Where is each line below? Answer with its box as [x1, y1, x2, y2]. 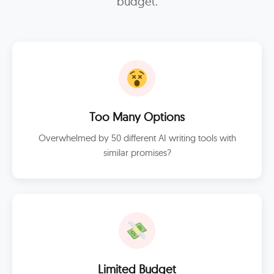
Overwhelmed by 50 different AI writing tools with [38, 132, 236, 144]
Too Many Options [89, 109, 185, 124]
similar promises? [103, 147, 171, 158]
